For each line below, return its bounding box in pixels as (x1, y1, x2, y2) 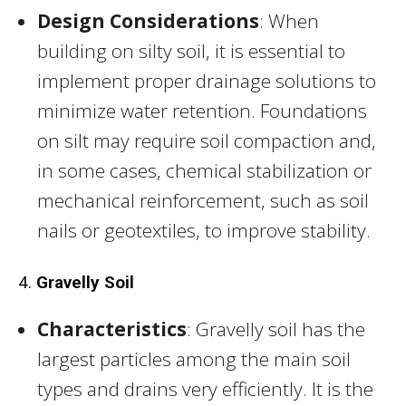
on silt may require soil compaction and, (37, 127, 376, 153)
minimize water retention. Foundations (37, 97, 367, 123)
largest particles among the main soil (37, 345, 351, 372)
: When (259, 7, 319, 34)
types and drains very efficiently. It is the (37, 375, 373, 401)
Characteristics (37, 315, 187, 342)
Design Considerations (37, 7, 259, 34)
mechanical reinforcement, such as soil (37, 187, 369, 213)
